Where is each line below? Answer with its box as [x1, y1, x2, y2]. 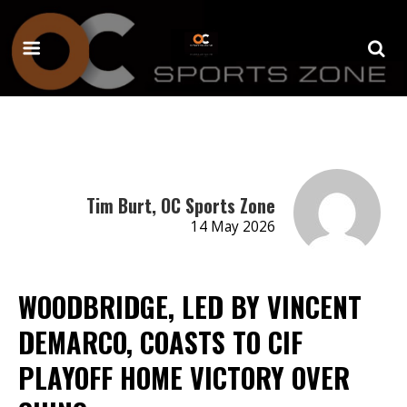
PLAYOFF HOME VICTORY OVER [18, 356, 350, 398]
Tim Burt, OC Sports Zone [85, 191, 275, 219]
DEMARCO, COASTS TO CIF [18, 321, 303, 362]
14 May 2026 [190, 216, 275, 236]
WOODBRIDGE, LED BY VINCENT [18, 285, 362, 327]
